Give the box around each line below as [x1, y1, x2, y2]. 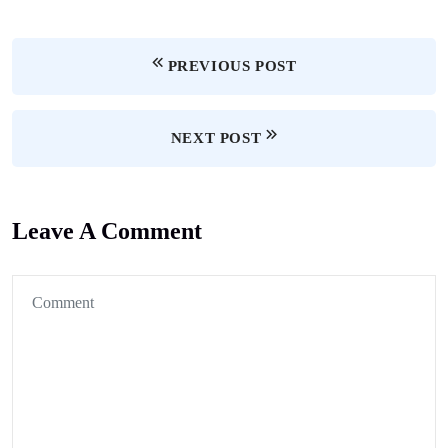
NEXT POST [170, 130, 262, 146]
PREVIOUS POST [167, 58, 297, 74]
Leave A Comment [12, 218, 202, 244]
